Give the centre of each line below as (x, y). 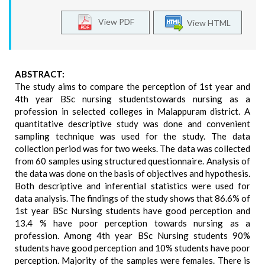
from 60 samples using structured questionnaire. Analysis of (132, 161)
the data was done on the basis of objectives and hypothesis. (132, 173)
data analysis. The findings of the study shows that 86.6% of (132, 198)
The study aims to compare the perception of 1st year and (132, 86)
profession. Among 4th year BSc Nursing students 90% (132, 235)
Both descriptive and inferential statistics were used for (132, 186)
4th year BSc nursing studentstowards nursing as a (132, 99)
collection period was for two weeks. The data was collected (132, 148)
